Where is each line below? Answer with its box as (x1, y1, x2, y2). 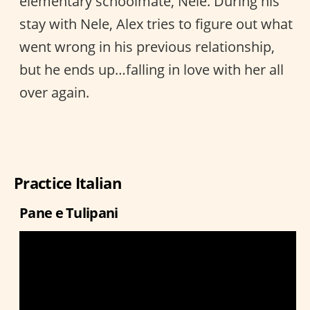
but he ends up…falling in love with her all (19, 60, 284, 79)
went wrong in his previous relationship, (19, 37, 275, 56)
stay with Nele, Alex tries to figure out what (19, 14, 293, 33)
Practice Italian (14, 172, 121, 193)
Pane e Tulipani (19, 203, 118, 222)
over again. (19, 82, 89, 102)
